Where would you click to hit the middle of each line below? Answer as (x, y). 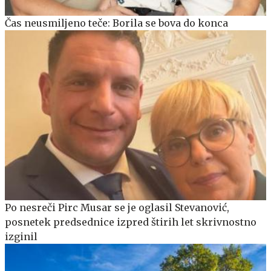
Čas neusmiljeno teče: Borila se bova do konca (116, 23)
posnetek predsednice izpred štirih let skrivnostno (131, 222)
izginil (21, 236)
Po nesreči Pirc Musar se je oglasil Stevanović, (117, 207)
